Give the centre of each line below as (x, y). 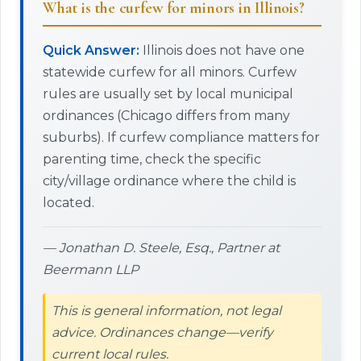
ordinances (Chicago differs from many (166, 116)
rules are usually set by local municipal (168, 94)
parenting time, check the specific (152, 159)
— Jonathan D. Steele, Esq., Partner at (161, 248)
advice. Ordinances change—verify (162, 332)
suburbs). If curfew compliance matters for (181, 137)
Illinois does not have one (222, 50)
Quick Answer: (91, 50)
